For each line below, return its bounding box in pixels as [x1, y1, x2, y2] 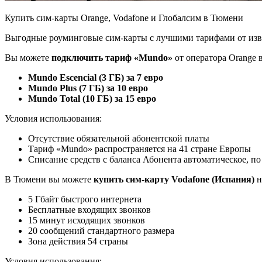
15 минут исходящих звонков [28, 215, 145, 225]
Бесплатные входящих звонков [28, 204, 151, 215]
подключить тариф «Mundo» [51, 52, 175, 63]
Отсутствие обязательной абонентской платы [28, 133, 209, 143]
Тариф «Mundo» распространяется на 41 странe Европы [28, 143, 251, 154]
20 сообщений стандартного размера [28, 225, 174, 236]
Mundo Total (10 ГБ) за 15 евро [28, 93, 156, 104]
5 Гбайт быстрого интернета [28, 194, 142, 204]
